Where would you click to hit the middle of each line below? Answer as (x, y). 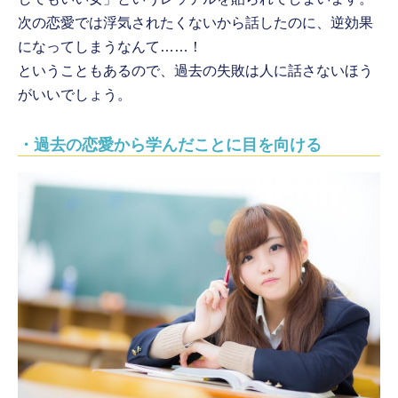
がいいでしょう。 (75, 95)
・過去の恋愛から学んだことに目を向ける (170, 145)
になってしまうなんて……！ (111, 47)
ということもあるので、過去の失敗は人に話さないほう (196, 71)
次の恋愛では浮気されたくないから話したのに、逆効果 (196, 23)
